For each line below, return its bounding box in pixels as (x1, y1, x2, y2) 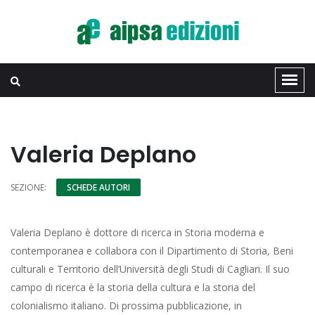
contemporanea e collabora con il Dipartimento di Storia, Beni (11, 244, 293, 257)
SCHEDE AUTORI (67, 181, 130, 193)
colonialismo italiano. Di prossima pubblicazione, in (11, 299, 242, 312)
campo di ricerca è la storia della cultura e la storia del (11, 281, 255, 294)
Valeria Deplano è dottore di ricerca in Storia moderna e (11, 226, 264, 239)
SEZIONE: (11, 181, 46, 193)
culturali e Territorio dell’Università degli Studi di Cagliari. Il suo (11, 262, 290, 276)
